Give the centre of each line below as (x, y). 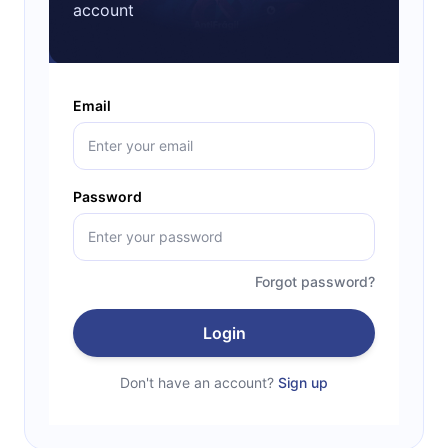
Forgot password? (315, 281)
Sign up (303, 382)
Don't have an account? (197, 382)
